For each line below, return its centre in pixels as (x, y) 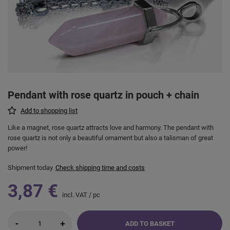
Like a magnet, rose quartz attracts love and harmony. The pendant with (111, 128)
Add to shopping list (49, 111)
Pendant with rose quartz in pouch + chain (103, 95)
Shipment (22, 168)
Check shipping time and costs (100, 168)
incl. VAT (74, 195)
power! (17, 148)
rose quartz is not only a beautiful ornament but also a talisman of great (110, 138)
